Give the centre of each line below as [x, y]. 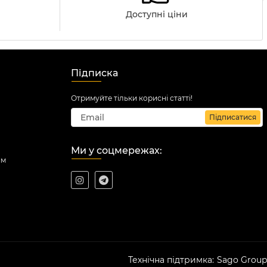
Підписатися [233, 117]
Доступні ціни [156, 14]
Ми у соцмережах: [117, 150]
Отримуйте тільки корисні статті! [132, 98]
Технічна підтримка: [171, 260]
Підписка [94, 73]
